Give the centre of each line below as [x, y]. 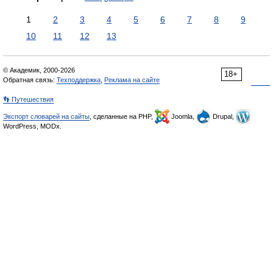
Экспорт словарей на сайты [46, 116]
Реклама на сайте [132, 80]
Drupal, [223, 116]
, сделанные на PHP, [122, 116]
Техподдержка [79, 80]
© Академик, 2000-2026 [39, 70]
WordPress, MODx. [32, 126]
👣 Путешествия [28, 99]
